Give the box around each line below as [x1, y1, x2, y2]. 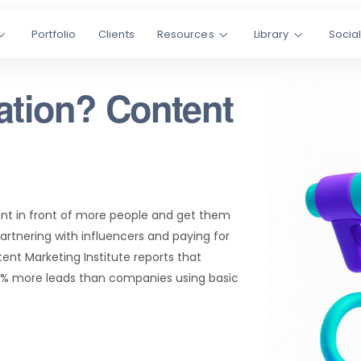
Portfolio [31, 27, 77, 42]
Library [253, 27, 289, 42]
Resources [156, 27, 214, 42]
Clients [98, 27, 135, 42]
